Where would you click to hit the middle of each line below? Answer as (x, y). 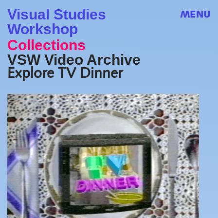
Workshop (43, 29)
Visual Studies (57, 14)
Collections (46, 45)
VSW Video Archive (74, 60)
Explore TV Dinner (65, 74)
